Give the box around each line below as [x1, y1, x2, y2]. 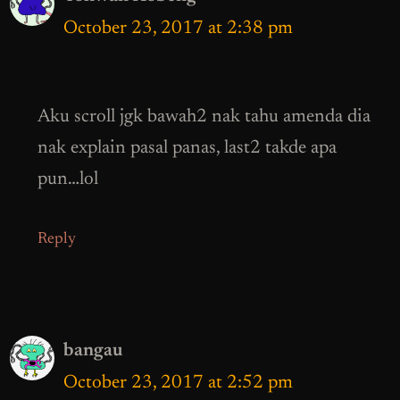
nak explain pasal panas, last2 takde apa [37, 138, 337, 158]
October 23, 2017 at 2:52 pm [63, 374, 293, 394]
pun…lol [37, 170, 98, 189]
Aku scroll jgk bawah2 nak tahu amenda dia [37, 107, 371, 127]
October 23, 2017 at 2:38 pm [63, 20, 293, 39]
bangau [63, 342, 123, 362]
